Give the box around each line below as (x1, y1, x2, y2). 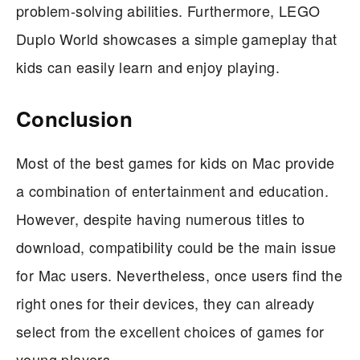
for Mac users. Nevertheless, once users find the (16, 264, 343, 286)
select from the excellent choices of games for (16, 321, 325, 342)
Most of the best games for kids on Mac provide (16, 152, 335, 174)
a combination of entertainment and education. (16, 180, 329, 202)
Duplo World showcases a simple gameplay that (16, 28, 337, 50)
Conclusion (16, 104, 133, 134)
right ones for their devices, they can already (16, 292, 315, 314)
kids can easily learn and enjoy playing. (16, 56, 280, 78)
